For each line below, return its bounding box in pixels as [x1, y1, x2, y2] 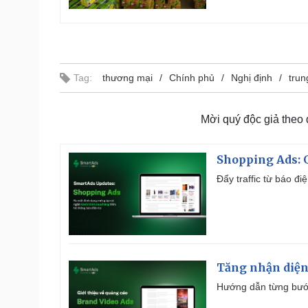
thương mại [102, 71, 153, 83]
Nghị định [231, 71, 272, 83]
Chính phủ [169, 71, 214, 83]
